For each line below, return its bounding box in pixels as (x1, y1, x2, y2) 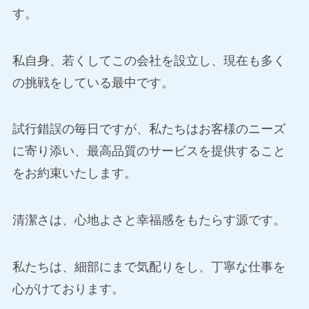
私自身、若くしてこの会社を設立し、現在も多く (12, 53, 286, 68)
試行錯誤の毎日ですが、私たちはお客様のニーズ (12, 122, 286, 137)
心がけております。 (12, 282, 124, 297)
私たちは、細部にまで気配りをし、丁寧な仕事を (12, 260, 286, 275)
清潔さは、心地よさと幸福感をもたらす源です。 (12, 213, 286, 228)
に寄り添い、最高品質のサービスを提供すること (12, 144, 286, 159)
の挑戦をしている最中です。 (12, 75, 174, 90)
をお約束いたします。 (12, 166, 137, 181)
